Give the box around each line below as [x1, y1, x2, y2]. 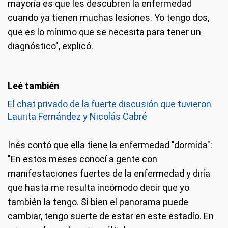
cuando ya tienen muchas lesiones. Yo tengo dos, [8, 12, 209, 23]
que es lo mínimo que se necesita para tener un [8, 26, 201, 37]
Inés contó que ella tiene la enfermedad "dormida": [8, 139, 212, 150]
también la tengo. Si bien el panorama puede [8, 196, 188, 207]
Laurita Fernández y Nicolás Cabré [8, 111, 147, 122]
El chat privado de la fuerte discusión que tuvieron [8, 99, 211, 109]
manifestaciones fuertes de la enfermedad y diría [8, 168, 210, 179]
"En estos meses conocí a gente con [8, 154, 157, 164]
